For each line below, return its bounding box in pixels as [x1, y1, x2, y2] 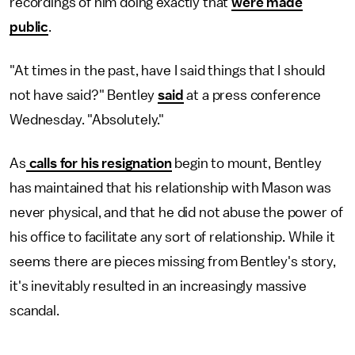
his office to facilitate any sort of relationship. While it [10, 230, 335, 244]
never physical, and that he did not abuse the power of [10, 205, 343, 219]
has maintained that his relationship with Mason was [10, 181, 331, 195]
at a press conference [183, 88, 322, 102]
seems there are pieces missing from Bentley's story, [10, 254, 336, 269]
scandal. [10, 303, 63, 318]
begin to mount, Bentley [171, 156, 322, 170]
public [10, 20, 49, 34]
